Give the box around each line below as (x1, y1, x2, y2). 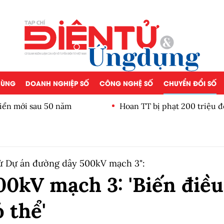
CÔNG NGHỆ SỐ (99, 78, 153, 87)
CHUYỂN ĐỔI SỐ (163, 78, 216, 87)
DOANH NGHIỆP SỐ (25, 78, 89, 87)
